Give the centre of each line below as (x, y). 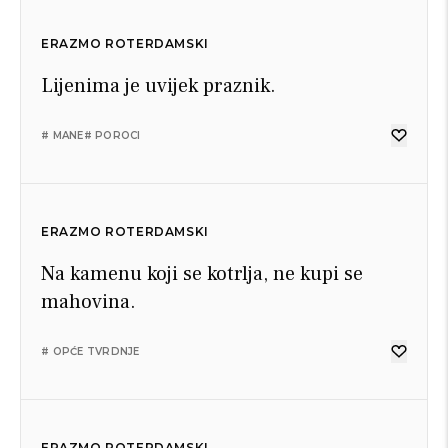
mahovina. (88, 302)
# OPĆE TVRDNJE (90, 351)
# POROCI (112, 135)
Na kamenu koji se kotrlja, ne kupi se (202, 274)
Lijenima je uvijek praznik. (158, 86)
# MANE (62, 135)
